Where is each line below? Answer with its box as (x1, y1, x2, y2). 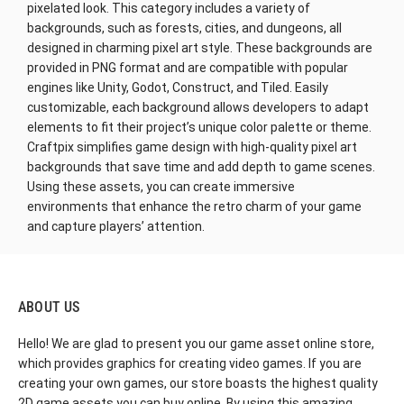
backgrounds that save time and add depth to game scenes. (27, 159, 375, 174)
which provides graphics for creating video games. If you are (18, 355, 362, 371)
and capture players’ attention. (27, 218, 205, 234)
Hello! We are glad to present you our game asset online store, (18, 335, 374, 351)
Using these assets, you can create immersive (27, 179, 295, 194)
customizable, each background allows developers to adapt (27, 99, 369, 115)
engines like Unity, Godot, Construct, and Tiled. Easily (27, 79, 328, 95)
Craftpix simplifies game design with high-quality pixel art (27, 139, 357, 154)
